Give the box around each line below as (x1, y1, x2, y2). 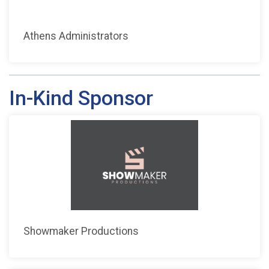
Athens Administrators (23, 29, 128, 42)
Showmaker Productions (23, 225, 139, 237)
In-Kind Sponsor (9, 86, 153, 110)
